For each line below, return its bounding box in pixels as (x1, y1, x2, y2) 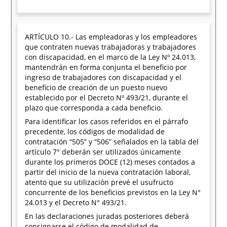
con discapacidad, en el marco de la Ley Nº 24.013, (25, 52, 196, 62)
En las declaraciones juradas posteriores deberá (25, 211, 190, 221)
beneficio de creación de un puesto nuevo (25, 83, 168, 92)
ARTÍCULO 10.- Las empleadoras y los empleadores (25, 32, 198, 42)
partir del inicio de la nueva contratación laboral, (25, 167, 191, 177)
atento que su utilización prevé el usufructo (25, 177, 174, 187)
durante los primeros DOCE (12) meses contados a (25, 157, 196, 167)
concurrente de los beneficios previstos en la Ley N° (25, 187, 201, 197)
